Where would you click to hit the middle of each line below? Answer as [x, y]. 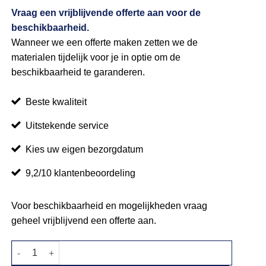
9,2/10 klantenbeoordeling [81, 173]
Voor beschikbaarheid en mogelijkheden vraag [110, 206]
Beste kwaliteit [56, 102]
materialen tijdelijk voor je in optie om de [96, 57]
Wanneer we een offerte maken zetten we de [105, 42]
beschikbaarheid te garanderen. [78, 72]
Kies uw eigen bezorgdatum [85, 150]
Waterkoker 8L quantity [58, 247]
